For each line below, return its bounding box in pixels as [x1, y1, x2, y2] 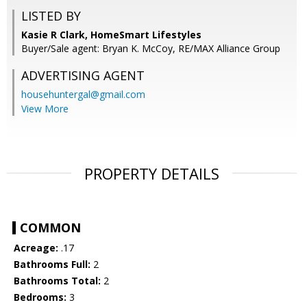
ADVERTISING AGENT [21, 67, 145, 84]
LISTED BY [21, 8, 81, 25]
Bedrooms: [14, 291, 66, 304]
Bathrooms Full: [14, 258, 90, 271]
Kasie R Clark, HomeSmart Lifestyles [21, 28, 201, 42]
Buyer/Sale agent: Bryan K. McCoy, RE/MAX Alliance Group [21, 42, 280, 56]
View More [21, 102, 69, 116]
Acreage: [14, 241, 58, 255]
